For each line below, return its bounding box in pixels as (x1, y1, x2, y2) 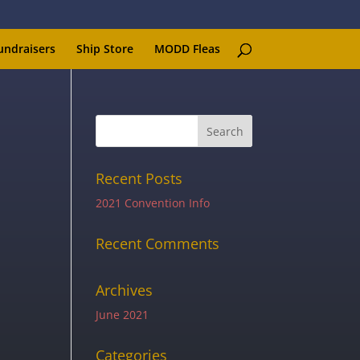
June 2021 (96, 307, 149, 322)
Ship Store (76, 41, 133, 56)
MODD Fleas (153, 41, 220, 56)
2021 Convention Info (96, 195, 211, 211)
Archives (96, 280, 153, 300)
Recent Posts (96, 169, 183, 188)
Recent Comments (96, 234, 220, 253)
